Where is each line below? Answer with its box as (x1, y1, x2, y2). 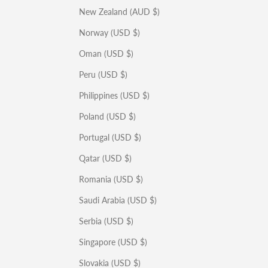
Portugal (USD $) (79, 132, 141, 142)
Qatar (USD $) (79, 153, 132, 163)
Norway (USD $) (79, 28, 140, 38)
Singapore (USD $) (79, 237, 147, 247)
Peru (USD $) (79, 69, 127, 80)
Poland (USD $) (79, 111, 136, 121)
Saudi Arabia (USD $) (79, 195, 157, 205)
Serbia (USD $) (79, 216, 133, 226)
